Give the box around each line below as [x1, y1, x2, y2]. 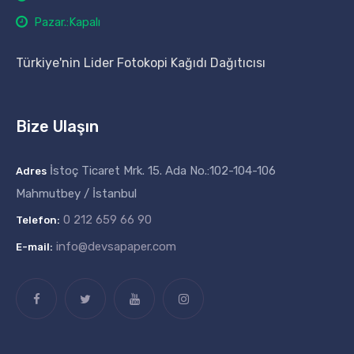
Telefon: [16, 213, 60, 226]
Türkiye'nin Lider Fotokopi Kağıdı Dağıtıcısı [16, 55, 265, 70]
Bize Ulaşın [16, 116, 99, 136]
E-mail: [16, 240, 53, 253]
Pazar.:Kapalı [34, 14, 100, 29]
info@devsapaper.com [56, 239, 176, 254]
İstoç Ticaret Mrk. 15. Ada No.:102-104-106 [47, 163, 276, 178]
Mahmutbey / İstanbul [16, 186, 137, 201]
